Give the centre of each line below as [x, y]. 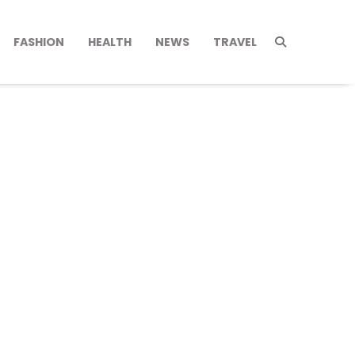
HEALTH [110, 42]
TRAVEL [235, 42]
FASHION [39, 42]
